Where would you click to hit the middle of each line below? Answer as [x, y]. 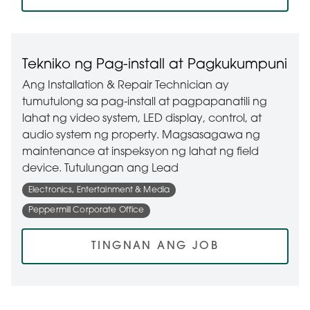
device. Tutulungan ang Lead [100, 168]
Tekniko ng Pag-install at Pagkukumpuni [155, 65]
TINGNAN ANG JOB [155, 247]
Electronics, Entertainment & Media [99, 190]
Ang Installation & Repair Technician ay [126, 85]
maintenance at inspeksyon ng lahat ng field [140, 152]
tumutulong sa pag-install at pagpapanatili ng [145, 102]
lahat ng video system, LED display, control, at [142, 119]
